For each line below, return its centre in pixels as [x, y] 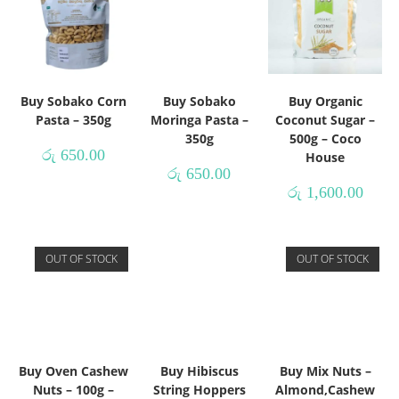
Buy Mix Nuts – [325, 370]
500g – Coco [325, 138]
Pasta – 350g [74, 119]
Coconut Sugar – [326, 119]
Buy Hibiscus [199, 370]
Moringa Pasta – [199, 119]
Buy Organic [325, 101]
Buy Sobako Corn [74, 101]
